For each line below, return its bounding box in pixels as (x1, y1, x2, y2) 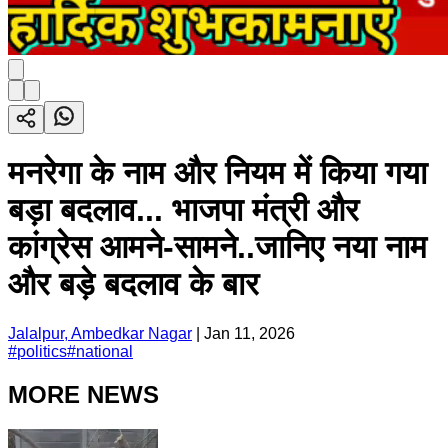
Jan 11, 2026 (204, 324, 295, 342)
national (76, 342, 133, 360)
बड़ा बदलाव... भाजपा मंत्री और (8, 192, 359, 229)
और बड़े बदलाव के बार (8, 266, 259, 303)
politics (17, 342, 67, 360)
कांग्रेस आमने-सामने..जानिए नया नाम (8, 229, 427, 266)
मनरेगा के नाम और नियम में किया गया (8, 155, 427, 192)
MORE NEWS (8, 380, 159, 408)
